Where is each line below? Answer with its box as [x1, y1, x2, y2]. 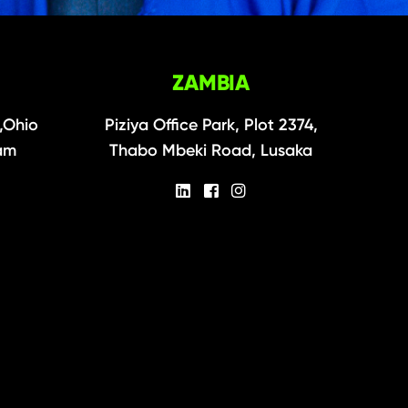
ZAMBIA [172, 69, 250, 97]
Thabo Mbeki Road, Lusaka [109, 140, 313, 161]
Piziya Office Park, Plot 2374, [104, 115, 318, 136]
